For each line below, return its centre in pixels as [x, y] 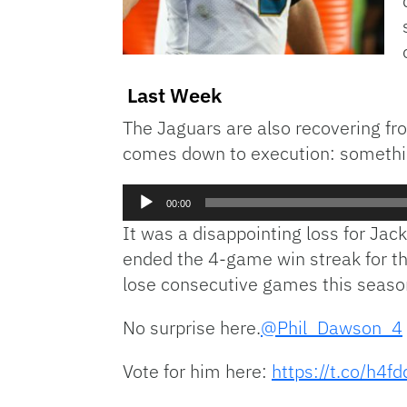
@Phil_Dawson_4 [332, 327]
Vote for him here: [197, 371]
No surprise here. [192, 327]
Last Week [172, 94]
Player [143, 216]
